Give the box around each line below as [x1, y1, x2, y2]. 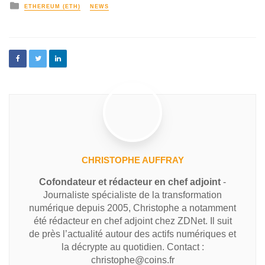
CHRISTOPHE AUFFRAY [81, 154, 184, 165]
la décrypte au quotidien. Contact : [61, 241, 204, 252]
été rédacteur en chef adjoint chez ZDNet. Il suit [33, 215, 232, 226]
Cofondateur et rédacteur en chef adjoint [39, 176, 221, 187]
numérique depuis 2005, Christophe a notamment [29, 202, 236, 213]
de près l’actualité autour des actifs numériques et [29, 228, 236, 239]
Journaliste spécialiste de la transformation [43, 189, 222, 200]
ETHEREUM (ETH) [24, 3, 80, 9]
